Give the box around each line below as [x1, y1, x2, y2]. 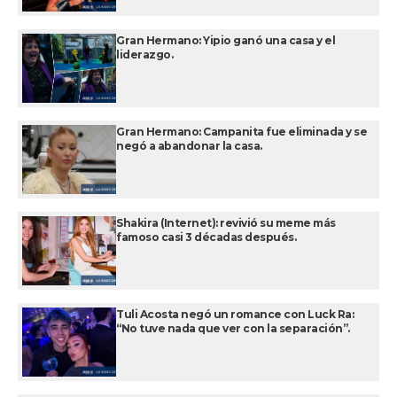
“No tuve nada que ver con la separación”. [116, 322, 350, 336]
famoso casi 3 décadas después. [116, 230, 296, 245]
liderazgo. [116, 48, 173, 62]
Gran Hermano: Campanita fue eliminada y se [116, 125, 367, 139]
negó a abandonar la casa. [116, 139, 262, 153]
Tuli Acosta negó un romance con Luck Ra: [116, 307, 354, 322]
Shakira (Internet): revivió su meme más [116, 216, 336, 230]
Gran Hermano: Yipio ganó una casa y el [116, 34, 335, 48]
